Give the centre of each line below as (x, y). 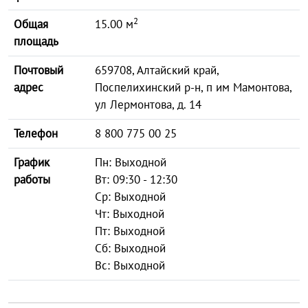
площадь (36, 41)
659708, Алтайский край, (157, 70)
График (32, 162)
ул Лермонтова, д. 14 (148, 104)
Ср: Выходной (130, 197)
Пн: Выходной (131, 162)
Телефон (36, 133)
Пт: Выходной (130, 231)
